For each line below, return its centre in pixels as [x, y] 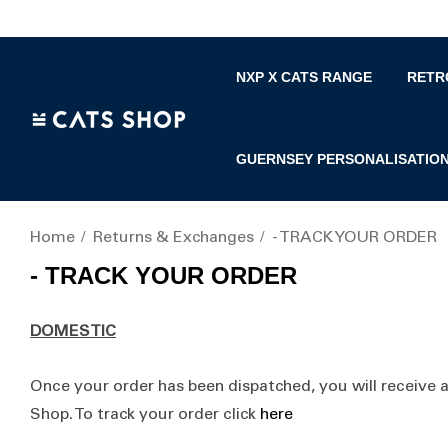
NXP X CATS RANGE [304, 77]
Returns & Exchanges [173, 238]
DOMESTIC [73, 332]
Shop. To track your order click [145, 415]
